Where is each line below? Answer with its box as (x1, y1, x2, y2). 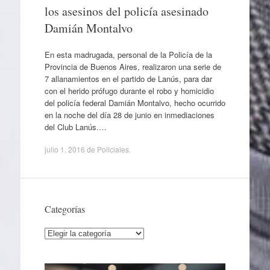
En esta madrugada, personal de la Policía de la (44, 48, 212, 60)
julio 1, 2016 (44, 144, 85, 154)
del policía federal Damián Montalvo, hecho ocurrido (44, 96, 225, 108)
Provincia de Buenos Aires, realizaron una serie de (44, 60, 221, 72)
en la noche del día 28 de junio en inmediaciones (44, 108, 215, 121)
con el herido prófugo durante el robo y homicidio (44, 84, 214, 96)
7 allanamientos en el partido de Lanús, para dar (44, 72, 212, 84)
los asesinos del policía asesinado (44, 3, 209, 19)
